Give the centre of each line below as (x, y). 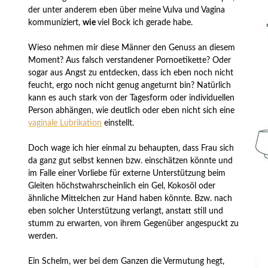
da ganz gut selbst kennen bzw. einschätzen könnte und (131, 161)
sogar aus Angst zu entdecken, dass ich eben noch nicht (131, 73)
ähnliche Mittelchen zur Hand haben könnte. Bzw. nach (130, 198)
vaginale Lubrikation (65, 123)
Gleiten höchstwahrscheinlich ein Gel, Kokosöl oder (122, 186)
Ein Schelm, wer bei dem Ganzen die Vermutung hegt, (127, 261)
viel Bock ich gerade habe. (145, 22)
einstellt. (118, 123)
